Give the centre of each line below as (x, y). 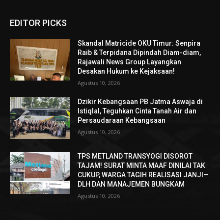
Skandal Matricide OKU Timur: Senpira (139, 43)
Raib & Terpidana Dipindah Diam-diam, (139, 52)
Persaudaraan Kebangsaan (122, 120)
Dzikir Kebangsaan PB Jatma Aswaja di (140, 101)
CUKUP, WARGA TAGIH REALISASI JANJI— (143, 175)
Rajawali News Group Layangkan (130, 62)
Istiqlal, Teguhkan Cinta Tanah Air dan (137, 111)
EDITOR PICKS (38, 23)
